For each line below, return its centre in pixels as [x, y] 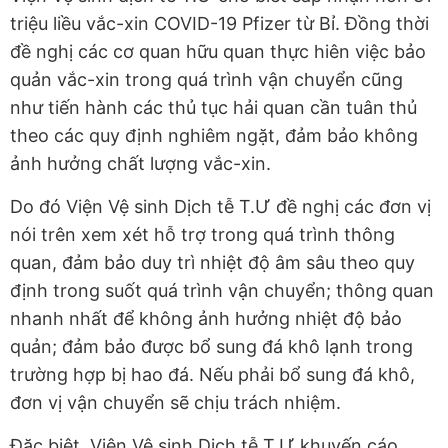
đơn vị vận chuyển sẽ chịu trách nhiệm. [175, 403]
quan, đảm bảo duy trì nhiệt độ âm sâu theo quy [212, 263]
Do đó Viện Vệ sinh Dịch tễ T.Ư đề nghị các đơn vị [220, 207]
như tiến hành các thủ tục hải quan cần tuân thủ [213, 108]
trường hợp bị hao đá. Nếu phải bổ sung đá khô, [212, 375]
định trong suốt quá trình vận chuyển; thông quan [222, 291]
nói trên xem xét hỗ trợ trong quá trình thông [202, 235]
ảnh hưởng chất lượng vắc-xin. [140, 164]
